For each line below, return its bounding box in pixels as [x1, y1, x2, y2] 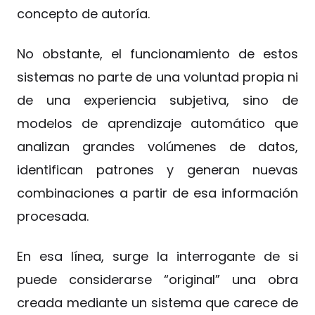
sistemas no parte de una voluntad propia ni [17, 67, 298, 86]
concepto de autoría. [17, 4, 150, 22]
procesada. [17, 207, 89, 225]
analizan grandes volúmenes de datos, [17, 137, 298, 155]
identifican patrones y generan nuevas [17, 160, 298, 179]
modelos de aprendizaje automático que [17, 114, 298, 132]
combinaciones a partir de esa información [17, 184, 298, 202]
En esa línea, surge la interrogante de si [17, 247, 298, 265]
